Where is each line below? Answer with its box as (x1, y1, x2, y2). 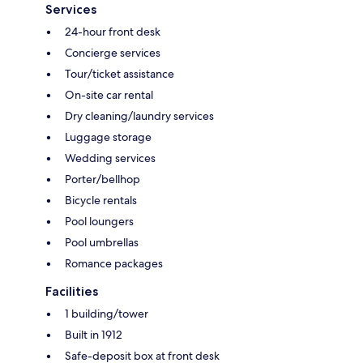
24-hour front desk (65, 23, 160, 39)
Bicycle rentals (65, 192, 137, 207)
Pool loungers (65, 213, 134, 228)
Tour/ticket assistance (65, 66, 174, 81)
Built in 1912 (65, 327, 122, 342)
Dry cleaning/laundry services (65, 108, 214, 123)
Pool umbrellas (65, 234, 139, 250)
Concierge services (65, 45, 160, 60)
